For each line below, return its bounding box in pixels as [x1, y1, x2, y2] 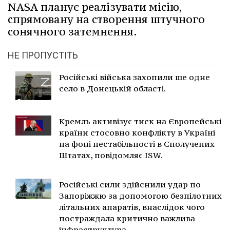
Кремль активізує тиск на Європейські [59, 116, 221, 126]
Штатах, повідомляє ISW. [59, 149, 163, 160]
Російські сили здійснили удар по [59, 179, 201, 189]
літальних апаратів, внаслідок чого [59, 201, 205, 212]
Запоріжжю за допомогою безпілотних [59, 190, 222, 201]
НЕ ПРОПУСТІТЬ [8, 49, 78, 61]
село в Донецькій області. [59, 83, 166, 93]
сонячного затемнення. [8, 24, 137, 39]
